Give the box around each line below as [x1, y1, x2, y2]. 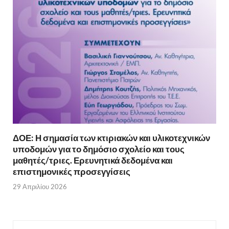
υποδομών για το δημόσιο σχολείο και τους [13, 144, 185, 155]
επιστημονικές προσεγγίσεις [13, 166, 130, 177]
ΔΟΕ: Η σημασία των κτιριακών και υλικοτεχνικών [13, 132, 210, 144]
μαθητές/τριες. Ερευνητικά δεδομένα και [13, 155, 173, 166]
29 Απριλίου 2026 [13, 182, 67, 191]
